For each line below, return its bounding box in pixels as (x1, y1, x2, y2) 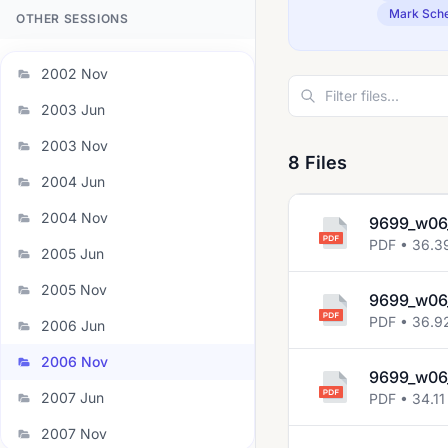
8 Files (288, 152, 347, 173)
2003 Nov (41, 137, 108, 154)
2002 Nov (41, 65, 108, 82)
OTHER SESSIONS (16, 11, 129, 26)
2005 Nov (41, 281, 107, 298)
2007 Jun (41, 389, 104, 406)
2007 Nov (41, 425, 107, 442)
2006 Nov (41, 353, 108, 370)
